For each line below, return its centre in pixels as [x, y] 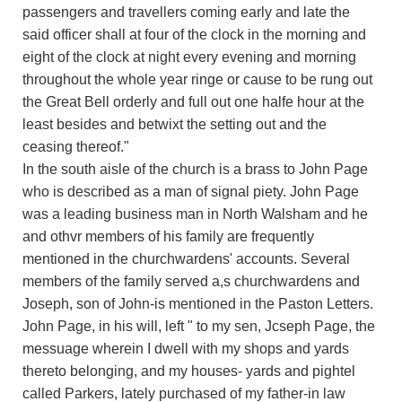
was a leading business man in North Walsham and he [195, 214]
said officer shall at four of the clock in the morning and [194, 34]
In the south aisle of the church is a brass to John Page [195, 169]
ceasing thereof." [76, 146]
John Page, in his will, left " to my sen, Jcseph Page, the [199, 326]
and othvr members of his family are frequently [168, 236]
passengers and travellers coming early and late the [186, 12]
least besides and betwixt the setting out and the [175, 124]
